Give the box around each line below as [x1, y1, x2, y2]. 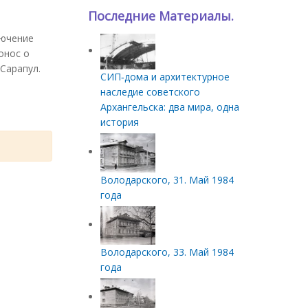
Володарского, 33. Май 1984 [100, 245, 234, 259]
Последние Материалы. [87, 8, 234, 25]
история [100, 115, 139, 129]
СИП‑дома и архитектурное [100, 69, 230, 83]
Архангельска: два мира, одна [100, 100, 239, 113]
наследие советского [100, 85, 200, 98]
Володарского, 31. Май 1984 [100, 173, 234, 186]
